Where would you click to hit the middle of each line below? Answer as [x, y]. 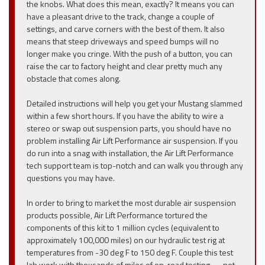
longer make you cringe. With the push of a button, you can [130, 54]
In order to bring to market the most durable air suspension [131, 203]
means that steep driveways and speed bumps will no [123, 41]
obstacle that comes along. [74, 78]
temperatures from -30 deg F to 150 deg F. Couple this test [130, 252]
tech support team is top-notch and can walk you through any [135, 165]
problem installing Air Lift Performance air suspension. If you [132, 140]
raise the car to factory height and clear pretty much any [125, 66]
